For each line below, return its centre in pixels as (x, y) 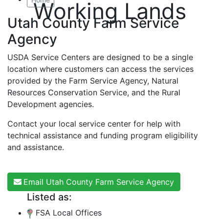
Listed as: (49, 197)
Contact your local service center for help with (94, 124)
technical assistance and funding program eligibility (103, 135)
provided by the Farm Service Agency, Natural (93, 81)
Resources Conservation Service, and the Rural (94, 92)
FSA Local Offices (67, 213)
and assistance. (36, 147)
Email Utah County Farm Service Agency (99, 182)
